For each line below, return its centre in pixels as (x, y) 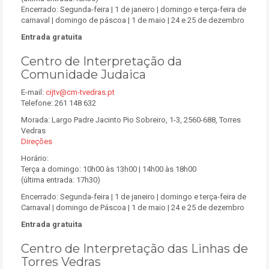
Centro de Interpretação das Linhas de (134, 249)
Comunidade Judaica (83, 74)
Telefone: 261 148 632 (59, 103)
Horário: (35, 158)
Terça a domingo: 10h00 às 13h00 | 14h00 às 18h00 (109, 169)
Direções (37, 141)
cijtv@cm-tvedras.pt (80, 92)
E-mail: (33, 92)
